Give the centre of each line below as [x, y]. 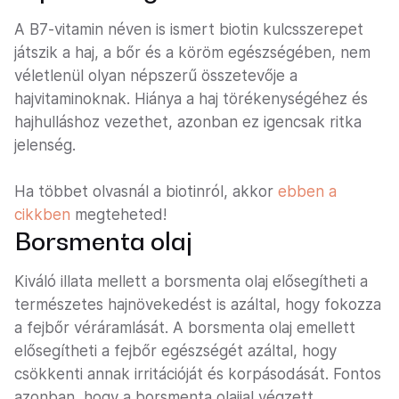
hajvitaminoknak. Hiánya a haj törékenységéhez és [191, 99]
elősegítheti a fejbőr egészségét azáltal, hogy [175, 351]
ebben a [307, 192]
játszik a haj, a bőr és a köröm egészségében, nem [192, 53]
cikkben [42, 215]
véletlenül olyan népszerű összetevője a [156, 76]
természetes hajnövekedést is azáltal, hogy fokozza [198, 305]
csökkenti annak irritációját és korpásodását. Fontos [198, 375]
